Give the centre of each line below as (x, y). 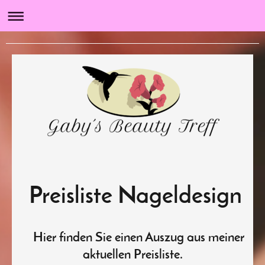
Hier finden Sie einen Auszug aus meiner (132, 238)
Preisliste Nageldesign (132, 197)
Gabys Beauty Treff (52, 48)
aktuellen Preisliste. (132, 256)
